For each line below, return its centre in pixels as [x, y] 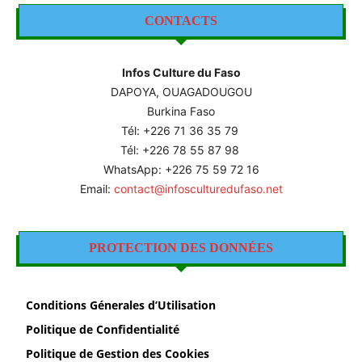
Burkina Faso [181, 111]
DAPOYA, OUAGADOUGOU [181, 91]
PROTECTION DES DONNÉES [181, 247]
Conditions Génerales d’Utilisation [121, 305]
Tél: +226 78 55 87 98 [181, 149]
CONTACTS [181, 20]
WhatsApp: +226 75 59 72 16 [181, 169]
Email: [97, 188]
